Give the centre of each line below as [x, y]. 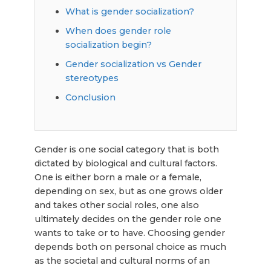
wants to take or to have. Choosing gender [129, 233]
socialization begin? [108, 44]
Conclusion [90, 97]
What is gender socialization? [129, 11]
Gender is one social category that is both [126, 149]
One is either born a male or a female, [118, 177]
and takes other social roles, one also [116, 205]
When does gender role [118, 31]
